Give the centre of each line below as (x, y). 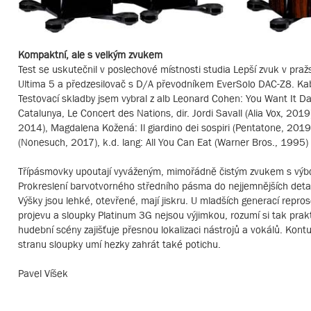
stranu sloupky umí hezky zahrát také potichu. (119, 244)
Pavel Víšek (43, 273)
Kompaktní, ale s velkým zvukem (90, 54)
